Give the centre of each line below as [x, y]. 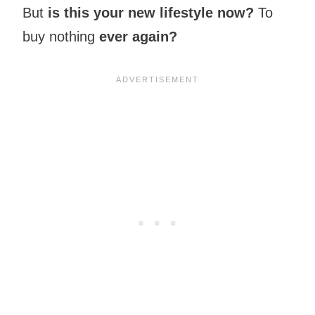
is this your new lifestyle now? [151, 13]
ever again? [140, 37]
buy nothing [61, 37]
